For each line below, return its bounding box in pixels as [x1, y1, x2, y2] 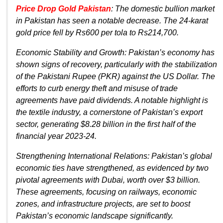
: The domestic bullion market [111, 4, 215, 13]
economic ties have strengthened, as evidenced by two [16, 163, 209, 172]
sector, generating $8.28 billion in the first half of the [16, 119, 196, 128]
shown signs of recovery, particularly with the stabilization [16, 60, 217, 69]
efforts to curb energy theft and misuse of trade [16, 84, 178, 93]
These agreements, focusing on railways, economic [16, 187, 197, 196]
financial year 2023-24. [16, 131, 97, 140]
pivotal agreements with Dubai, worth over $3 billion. [16, 175, 200, 184]
